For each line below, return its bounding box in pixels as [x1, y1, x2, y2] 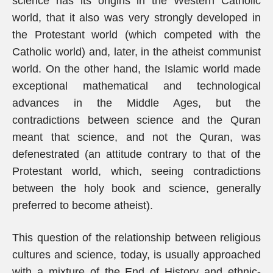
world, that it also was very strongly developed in [12, 12, 261, 24]
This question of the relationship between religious [12, 232, 261, 244]
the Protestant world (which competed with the [12, 29, 261, 41]
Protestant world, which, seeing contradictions [12, 165, 261, 177]
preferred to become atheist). [12, 199, 153, 211]
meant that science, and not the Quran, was [12, 131, 261, 143]
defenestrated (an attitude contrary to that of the [12, 148, 261, 160]
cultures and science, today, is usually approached [12, 249, 261, 261]
